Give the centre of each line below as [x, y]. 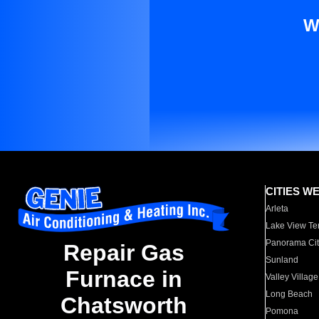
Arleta [277, 209]
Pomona [282, 311]
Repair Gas [124, 253]
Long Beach [289, 294]
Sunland [282, 260]
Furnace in [124, 279]
